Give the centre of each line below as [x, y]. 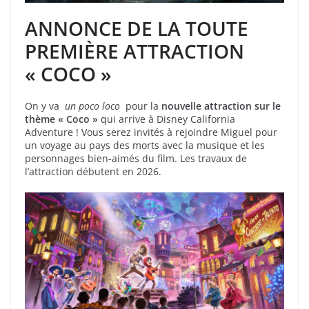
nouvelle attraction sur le [221, 106]
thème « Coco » [61, 119]
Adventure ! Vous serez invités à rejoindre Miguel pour [151, 132]
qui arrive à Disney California [167, 119]
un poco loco [92, 106]
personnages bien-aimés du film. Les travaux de [136, 158]
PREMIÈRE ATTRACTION [134, 51]
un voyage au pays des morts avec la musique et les [145, 145]
